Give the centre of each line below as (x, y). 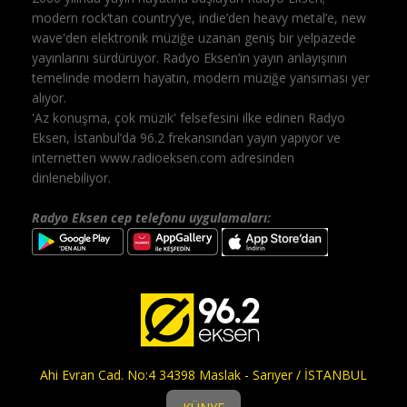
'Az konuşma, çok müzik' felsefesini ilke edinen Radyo (189, 117)
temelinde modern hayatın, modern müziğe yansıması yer (201, 77)
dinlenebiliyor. (72, 177)
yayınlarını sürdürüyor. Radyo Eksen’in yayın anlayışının (190, 57)
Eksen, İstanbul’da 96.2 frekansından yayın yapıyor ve (187, 137)
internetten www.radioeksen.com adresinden (164, 157)
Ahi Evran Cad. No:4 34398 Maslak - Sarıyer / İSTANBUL (203, 374)
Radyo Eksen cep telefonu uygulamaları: (152, 217)
